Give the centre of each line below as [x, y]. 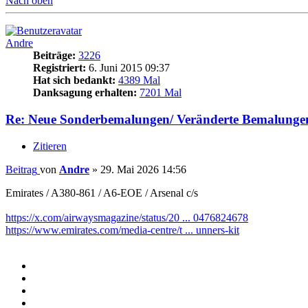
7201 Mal [161, 93]
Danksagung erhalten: [85, 93]
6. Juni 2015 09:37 [128, 68]
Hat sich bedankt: [74, 80]
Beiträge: [54, 56]
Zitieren [50, 146]
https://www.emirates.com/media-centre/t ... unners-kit [122, 230]
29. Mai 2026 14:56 [143, 169]
